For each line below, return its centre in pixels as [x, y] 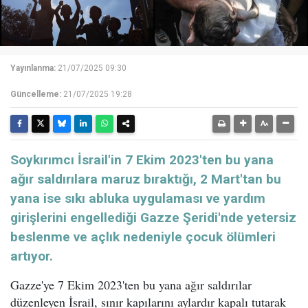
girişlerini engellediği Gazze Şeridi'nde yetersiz [153, 218]
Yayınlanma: [33, 68]
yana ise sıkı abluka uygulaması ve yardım [138, 199]
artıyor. [32, 256]
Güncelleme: [36, 95]
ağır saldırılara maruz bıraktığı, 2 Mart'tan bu [146, 179]
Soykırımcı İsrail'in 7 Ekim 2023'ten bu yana [142, 160]
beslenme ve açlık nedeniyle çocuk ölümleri [143, 237]
